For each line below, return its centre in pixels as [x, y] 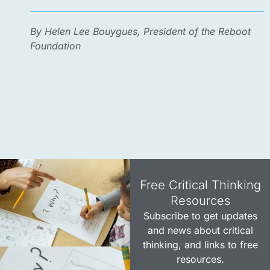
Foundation [55, 46]
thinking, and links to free [200, 245]
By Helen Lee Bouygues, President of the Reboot [140, 32]
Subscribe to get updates [200, 216]
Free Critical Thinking [200, 185]
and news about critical [200, 231]
